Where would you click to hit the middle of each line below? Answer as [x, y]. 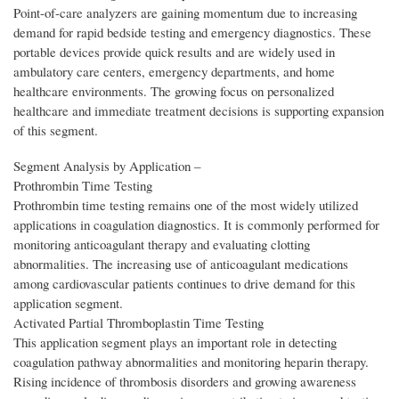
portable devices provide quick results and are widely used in [174, 52]
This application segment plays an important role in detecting [175, 342]
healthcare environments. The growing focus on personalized [174, 91]
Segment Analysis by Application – [107, 166]
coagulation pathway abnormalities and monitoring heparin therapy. [191, 362]
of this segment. [56, 130]
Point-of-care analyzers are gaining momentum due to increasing [185, 13]
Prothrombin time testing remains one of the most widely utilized [186, 205]
